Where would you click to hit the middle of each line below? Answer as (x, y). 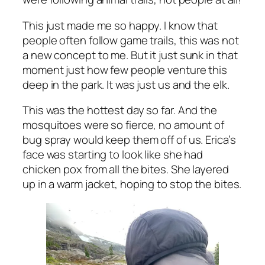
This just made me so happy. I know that (120, 25)
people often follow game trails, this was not (131, 40)
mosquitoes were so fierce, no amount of (124, 125)
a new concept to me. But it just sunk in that (130, 55)
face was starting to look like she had (113, 155)
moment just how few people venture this (125, 70)
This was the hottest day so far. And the (120, 110)
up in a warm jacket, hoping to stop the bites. (132, 184)
